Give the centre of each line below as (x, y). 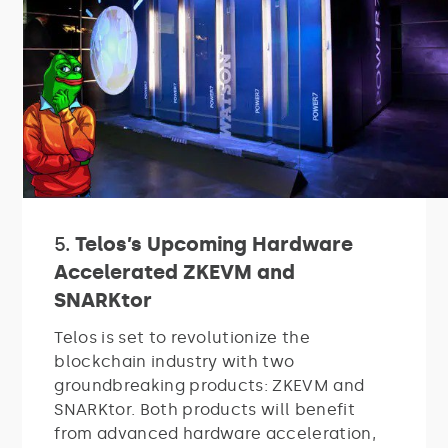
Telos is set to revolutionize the (182, 337)
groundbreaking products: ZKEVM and (209, 385)
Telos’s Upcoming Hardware (214, 243)
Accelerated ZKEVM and (175, 271)
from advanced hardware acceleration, (215, 433)
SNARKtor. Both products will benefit (204, 409)
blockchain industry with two (174, 361)
